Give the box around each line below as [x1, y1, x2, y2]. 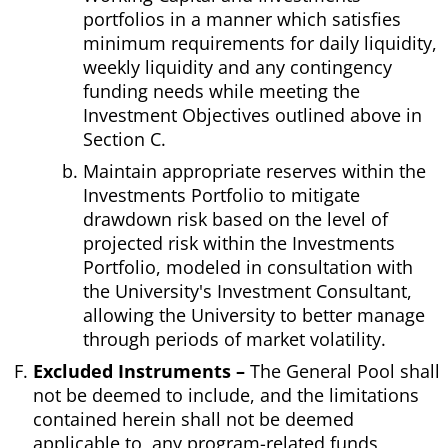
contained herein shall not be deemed [33, 407, 354, 432]
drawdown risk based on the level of [83, 207, 388, 232]
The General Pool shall [245, 359, 440, 384]
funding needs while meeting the [83, 79, 360, 104]
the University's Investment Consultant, [83, 279, 412, 304]
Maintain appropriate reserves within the [83, 159, 426, 184]
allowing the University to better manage [83, 303, 425, 328]
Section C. [83, 127, 166, 152]
